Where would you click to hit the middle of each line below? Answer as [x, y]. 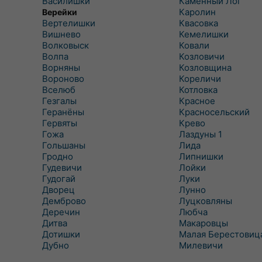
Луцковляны [205, 201]
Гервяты [60, 123]
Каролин [197, 12]
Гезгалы [59, 101]
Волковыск [65, 45]
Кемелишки [204, 34]
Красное [197, 101]
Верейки [60, 12]
